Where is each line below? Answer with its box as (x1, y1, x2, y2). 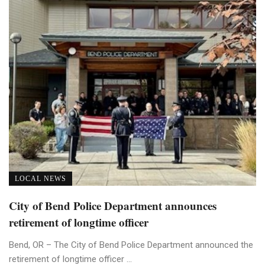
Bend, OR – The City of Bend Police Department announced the (9, 239, 253, 250)
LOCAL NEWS (15, 174, 66, 183)
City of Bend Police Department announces (9, 197, 216, 214)
